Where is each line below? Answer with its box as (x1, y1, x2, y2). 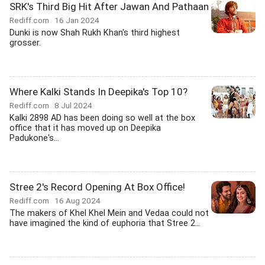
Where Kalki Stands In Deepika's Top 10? (9, 86, 188, 98)
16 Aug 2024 (54, 196, 101, 205)
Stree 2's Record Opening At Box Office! (9, 181, 185, 193)
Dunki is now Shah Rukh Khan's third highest (9, 28, 180, 38)
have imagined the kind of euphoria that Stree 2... (9, 218, 201, 228)
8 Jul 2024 (54, 101, 92, 110)
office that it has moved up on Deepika (9, 123, 161, 133)
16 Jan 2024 (54, 15, 99, 25)
